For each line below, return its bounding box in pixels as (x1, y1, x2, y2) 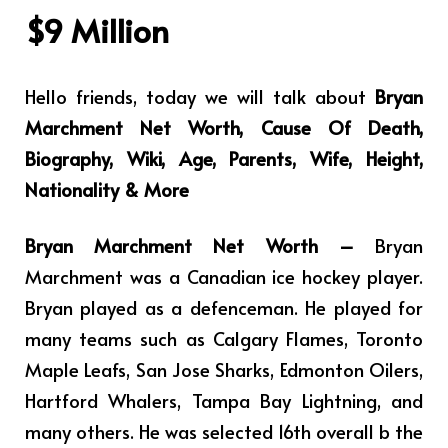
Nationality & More (25, 176, 189, 203)
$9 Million (25, 7, 169, 52)
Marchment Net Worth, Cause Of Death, (25, 114, 423, 141)
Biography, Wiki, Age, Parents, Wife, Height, (25, 145, 423, 172)
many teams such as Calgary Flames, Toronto (25, 324, 423, 351)
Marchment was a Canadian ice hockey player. (25, 262, 423, 289)
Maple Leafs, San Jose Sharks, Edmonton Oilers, (25, 355, 423, 382)
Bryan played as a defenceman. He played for (25, 293, 423, 320)
